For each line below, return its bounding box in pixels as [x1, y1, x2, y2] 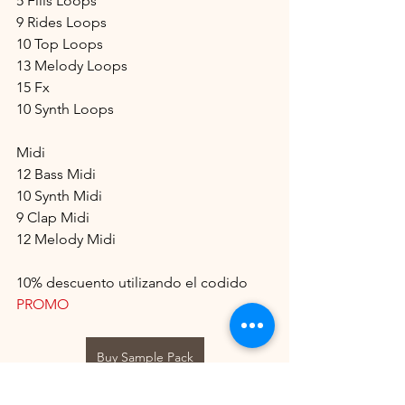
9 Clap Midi [16, 209, 89, 227]
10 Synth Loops [16, 100, 114, 118]
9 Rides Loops [16, 14, 107, 32]
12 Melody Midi [16, 231, 116, 249]
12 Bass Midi [16, 165, 96, 184]
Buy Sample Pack [96, 349, 193, 366]
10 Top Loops [16, 35, 103, 53]
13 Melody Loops [16, 57, 127, 75]
